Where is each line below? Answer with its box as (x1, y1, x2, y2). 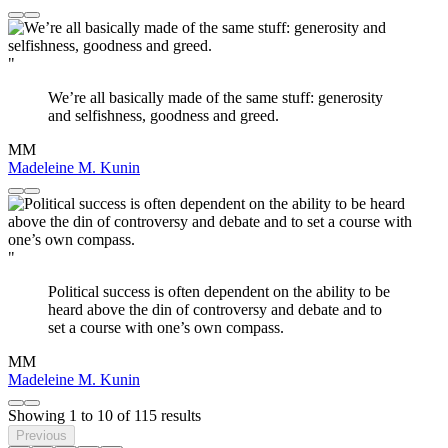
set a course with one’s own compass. (48, 319, 284, 337)
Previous (16, 428, 67, 444)
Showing (8, 407, 69, 425)
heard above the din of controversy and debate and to (48, 301, 382, 319)
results (157, 407, 201, 425)
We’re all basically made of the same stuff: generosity (48, 89, 383, 107)
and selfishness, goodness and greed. (48, 107, 279, 125)
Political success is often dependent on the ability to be (48, 283, 390, 301)
